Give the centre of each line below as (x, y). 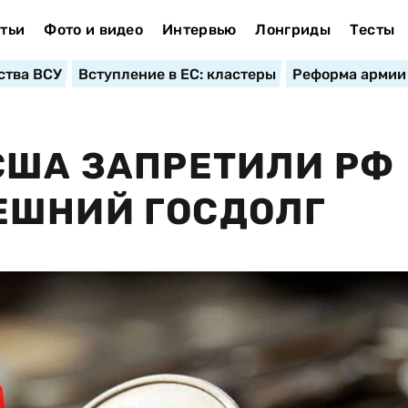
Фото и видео (94, 30)
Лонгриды (293, 30)
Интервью (199, 30)
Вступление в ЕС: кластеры (177, 74)
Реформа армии (349, 74)
